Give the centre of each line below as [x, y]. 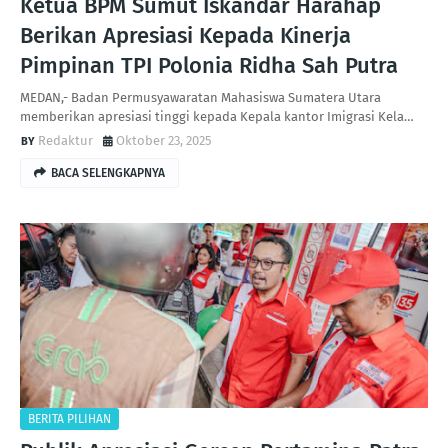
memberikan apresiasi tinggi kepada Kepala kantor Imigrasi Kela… [217, 116]
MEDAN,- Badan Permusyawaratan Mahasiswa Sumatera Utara [200, 97]
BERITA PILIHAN [69, 419]
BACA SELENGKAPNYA [108, 173]
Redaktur [65, 140]
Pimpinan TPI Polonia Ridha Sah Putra [209, 65]
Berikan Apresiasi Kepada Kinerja [185, 35]
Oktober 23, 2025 [164, 140]
